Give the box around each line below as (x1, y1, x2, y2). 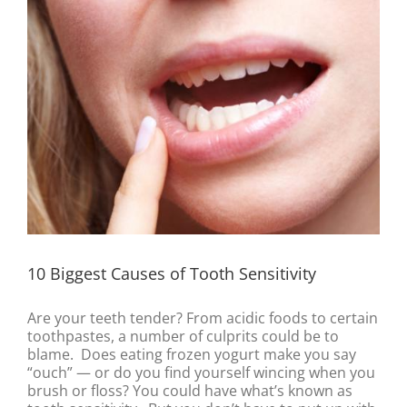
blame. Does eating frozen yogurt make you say (27, 343, 356, 364)
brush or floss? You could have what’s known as (27, 380, 352, 401)
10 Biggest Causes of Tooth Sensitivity (27, 262, 316, 284)
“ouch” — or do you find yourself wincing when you (27, 362, 375, 382)
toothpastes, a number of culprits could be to (27, 325, 339, 346)
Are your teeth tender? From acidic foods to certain (27, 307, 378, 328)
